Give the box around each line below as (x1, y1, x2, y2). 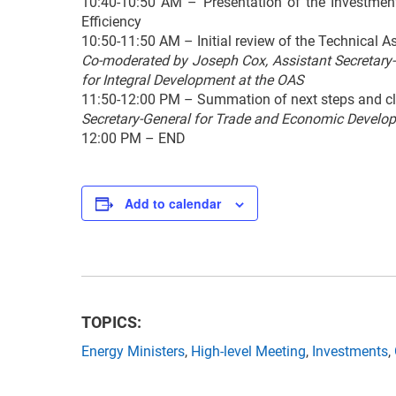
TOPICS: (81, 313, 141, 332)
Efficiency (81, 13, 141, 31)
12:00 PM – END (81, 130, 186, 148)
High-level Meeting (191, 343, 306, 361)
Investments (312, 343, 388, 361)
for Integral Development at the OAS (81, 72, 303, 89)
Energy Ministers (81, 343, 185, 361)
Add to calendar (125, 194, 221, 213)
